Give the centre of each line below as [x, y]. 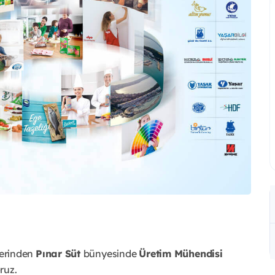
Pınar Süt [59, 253]
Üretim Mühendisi [181, 253]
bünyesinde [111, 253]
